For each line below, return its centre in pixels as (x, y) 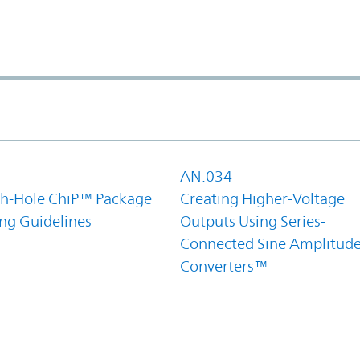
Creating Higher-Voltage (262, 198)
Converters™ (224, 266)
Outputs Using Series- (253, 221)
